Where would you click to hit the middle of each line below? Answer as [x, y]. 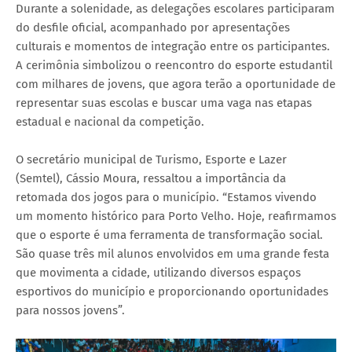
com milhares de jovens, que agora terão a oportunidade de [176, 84]
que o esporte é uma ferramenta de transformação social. [169, 235]
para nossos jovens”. [70, 310]
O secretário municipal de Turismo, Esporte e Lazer [151, 159]
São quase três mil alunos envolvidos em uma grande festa [172, 253]
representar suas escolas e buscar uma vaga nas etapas [164, 103]
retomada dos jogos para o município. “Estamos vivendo [166, 197]
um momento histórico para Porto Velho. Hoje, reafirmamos [176, 216]
